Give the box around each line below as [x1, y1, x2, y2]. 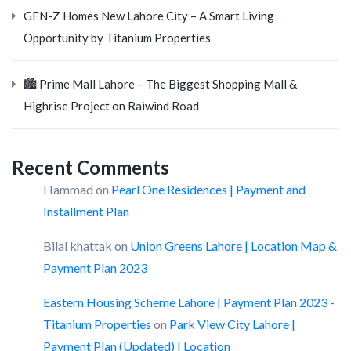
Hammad [43, 181, 93, 197]
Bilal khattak [43, 237, 112, 253]
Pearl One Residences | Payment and [111, 181, 306, 197]
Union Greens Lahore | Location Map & [130, 237, 337, 253]
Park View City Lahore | [169, 316, 295, 331]
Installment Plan [43, 203, 129, 219]
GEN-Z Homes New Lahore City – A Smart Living [24, 8, 274, 23]
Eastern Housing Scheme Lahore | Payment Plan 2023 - [43, 294, 335, 309]
